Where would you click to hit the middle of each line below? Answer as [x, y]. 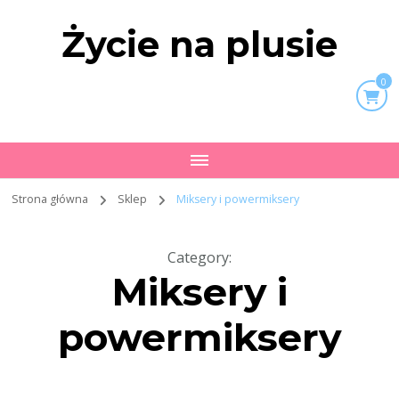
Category [198, 258]
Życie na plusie [199, 44]
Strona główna [50, 199]
